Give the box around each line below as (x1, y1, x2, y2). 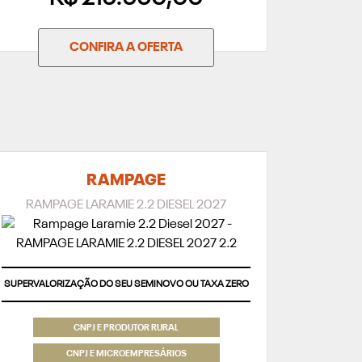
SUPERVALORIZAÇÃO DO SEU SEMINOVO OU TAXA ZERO (3, 279, 249, 289)
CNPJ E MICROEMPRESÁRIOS (65, 350, 187, 360)
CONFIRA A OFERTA (69, 40, 183, 54)
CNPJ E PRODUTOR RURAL (74, 324, 179, 334)
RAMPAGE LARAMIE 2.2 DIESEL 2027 (26, 198, 226, 212)
